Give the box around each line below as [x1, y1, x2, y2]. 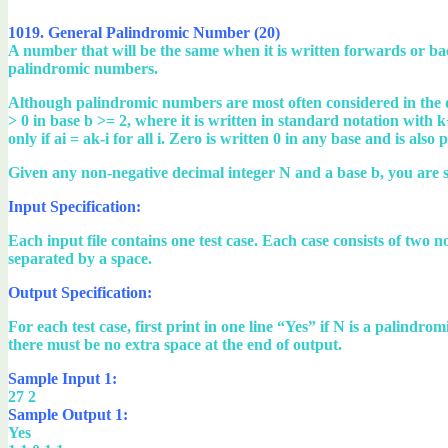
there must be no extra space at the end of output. [8, 335, 342, 353]
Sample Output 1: [8, 405, 128, 423]
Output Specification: [8, 283, 152, 301]
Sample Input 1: [8, 369, 117, 387]
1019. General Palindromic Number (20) [8, 23, 280, 41]
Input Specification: [8, 197, 141, 215]
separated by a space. [8, 249, 152, 267]
